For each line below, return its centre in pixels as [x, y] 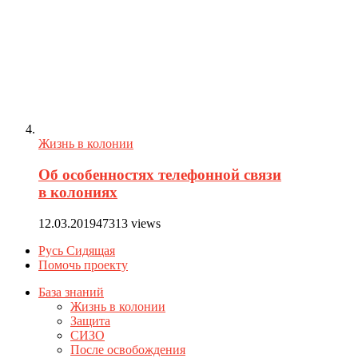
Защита [90, 320]
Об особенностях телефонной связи [160, 174]
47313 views [128, 223]
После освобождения [128, 349]
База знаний [71, 292]
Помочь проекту [83, 265]
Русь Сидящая [77, 250]
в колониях [78, 192]
